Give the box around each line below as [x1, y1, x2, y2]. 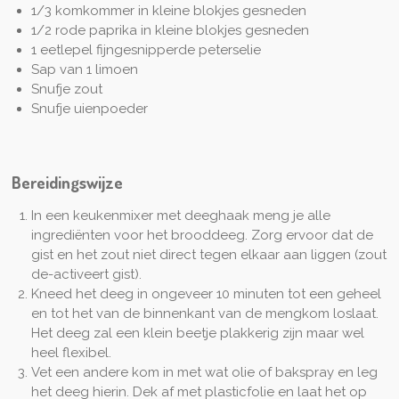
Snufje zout [31, 81, 102, 98]
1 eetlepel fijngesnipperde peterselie [31, 42, 261, 59]
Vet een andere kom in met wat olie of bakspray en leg [31, 363, 378, 380]
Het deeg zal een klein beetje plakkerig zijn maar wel [31, 324, 364, 341]
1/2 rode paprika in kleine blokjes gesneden [31, 22, 309, 39]
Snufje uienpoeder [31, 101, 148, 118]
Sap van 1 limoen [31, 61, 138, 78]
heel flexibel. [31, 344, 111, 361]
